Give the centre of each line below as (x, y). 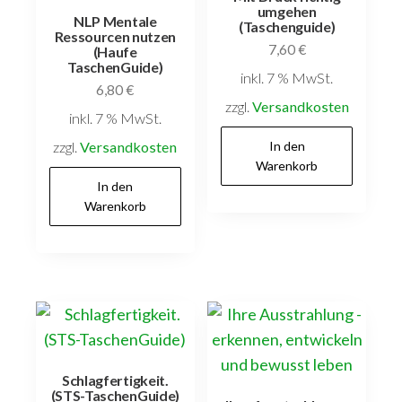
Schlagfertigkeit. (115, 380)
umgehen (287, 11)
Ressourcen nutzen (115, 36)
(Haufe (115, 51)
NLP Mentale (115, 21)
